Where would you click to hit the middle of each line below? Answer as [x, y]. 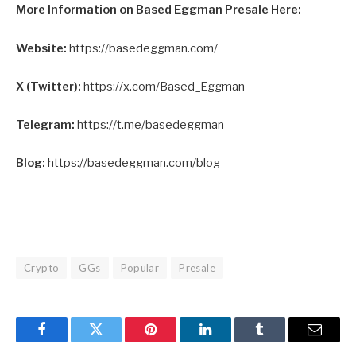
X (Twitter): [48, 86]
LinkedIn [230, 341]
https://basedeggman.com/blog [134, 163]
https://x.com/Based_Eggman [164, 86]
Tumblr [280, 341]
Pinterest [175, 341]
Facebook [68, 341]
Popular [140, 268]
